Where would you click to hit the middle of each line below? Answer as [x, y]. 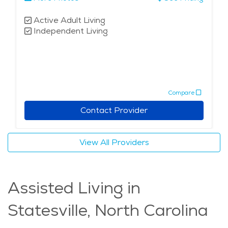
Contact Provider [114, 110]
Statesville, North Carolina [108, 210]
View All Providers [114, 142]
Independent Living [71, 31]
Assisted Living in [74, 188]
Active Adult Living [69, 20]
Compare [181, 92]
